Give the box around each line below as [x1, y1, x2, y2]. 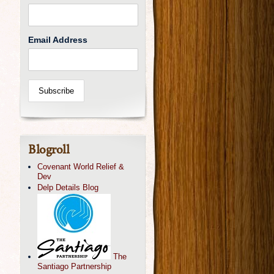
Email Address [28, 35, 87, 45]
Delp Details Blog [37, 183, 98, 192]
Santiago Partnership [37, 262, 111, 271]
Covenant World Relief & [37, 162, 124, 171]
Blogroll [28, 142, 69, 159]
